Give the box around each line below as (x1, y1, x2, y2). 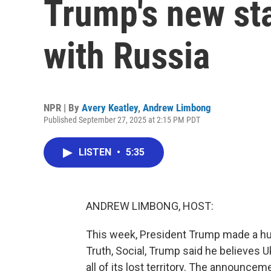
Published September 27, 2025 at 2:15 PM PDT (44, 115, 200, 125)
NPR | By (44, 102, 82, 114)
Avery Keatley (82, 102, 138, 114)
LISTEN (79, 146, 114, 158)
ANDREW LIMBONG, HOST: (86, 200, 214, 212)
